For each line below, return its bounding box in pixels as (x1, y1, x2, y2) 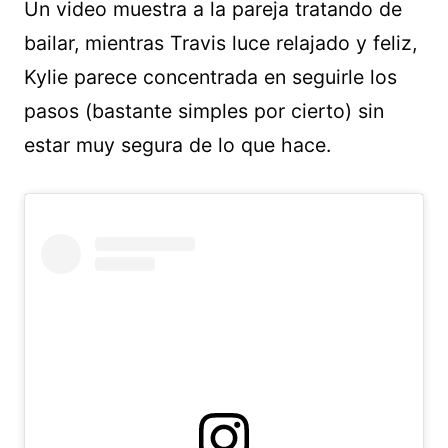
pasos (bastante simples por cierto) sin (24, 99, 384, 123)
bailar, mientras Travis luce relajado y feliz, (24, 31, 417, 55)
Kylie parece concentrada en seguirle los (24, 65, 397, 89)
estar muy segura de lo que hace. (24, 133, 331, 157)
